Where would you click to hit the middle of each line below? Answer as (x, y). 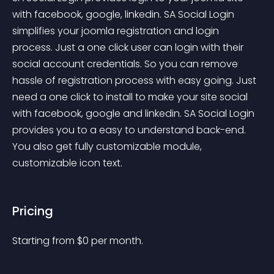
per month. (117, 241)
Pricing (33, 211)
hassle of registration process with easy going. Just (135, 80)
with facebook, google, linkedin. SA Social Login (124, 14)
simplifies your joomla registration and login (117, 31)
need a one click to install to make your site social (131, 97)
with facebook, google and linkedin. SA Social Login (135, 113)
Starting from (45, 241)
